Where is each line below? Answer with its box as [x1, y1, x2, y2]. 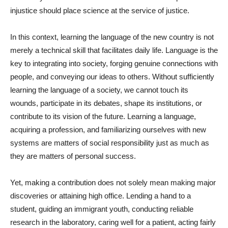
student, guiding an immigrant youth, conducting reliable [10, 205, 193, 214]
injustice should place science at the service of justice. [10, 6, 189, 15]
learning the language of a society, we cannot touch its [10, 85, 188, 95]
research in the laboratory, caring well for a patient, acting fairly [10, 218, 216, 227]
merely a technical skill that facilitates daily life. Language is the [10, 46, 218, 55]
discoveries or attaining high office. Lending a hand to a [10, 191, 191, 201]
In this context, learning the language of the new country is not [10, 33, 214, 42]
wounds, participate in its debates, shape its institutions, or [10, 99, 202, 108]
